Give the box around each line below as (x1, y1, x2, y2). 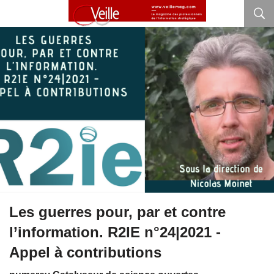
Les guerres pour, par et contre (9, 204, 226, 221)
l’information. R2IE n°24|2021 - (9, 224, 221, 241)
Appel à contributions (9, 244, 161, 261)
